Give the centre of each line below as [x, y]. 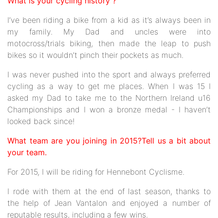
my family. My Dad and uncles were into [109, 32]
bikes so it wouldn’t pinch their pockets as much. [95, 55]
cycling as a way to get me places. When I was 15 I [109, 86]
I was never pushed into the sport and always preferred [109, 74]
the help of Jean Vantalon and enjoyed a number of [109, 203]
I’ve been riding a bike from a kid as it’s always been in [109, 20]
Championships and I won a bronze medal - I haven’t [109, 109]
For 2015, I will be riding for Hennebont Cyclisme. [96, 172]
